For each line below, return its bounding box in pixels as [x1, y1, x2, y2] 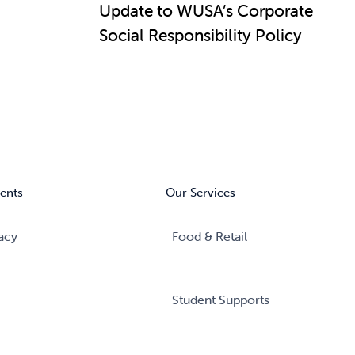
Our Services [165, 185, 235, 200]
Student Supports [171, 291, 269, 307]
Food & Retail [171, 227, 247, 244]
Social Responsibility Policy [98, 25, 302, 46]
